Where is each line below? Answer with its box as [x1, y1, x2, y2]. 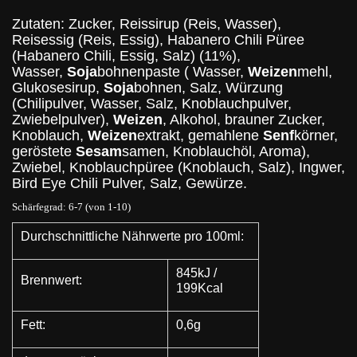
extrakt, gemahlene [137, 127, 263, 144]
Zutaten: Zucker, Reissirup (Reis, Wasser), [12, 16, 281, 33]
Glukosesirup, [12, 80, 104, 96]
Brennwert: [21, 273, 82, 287]
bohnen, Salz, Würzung [134, 80, 283, 96]
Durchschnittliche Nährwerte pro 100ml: [21, 229, 244, 243]
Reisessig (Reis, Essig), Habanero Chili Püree [12, 32, 304, 49]
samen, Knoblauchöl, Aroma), [122, 143, 310, 160]
